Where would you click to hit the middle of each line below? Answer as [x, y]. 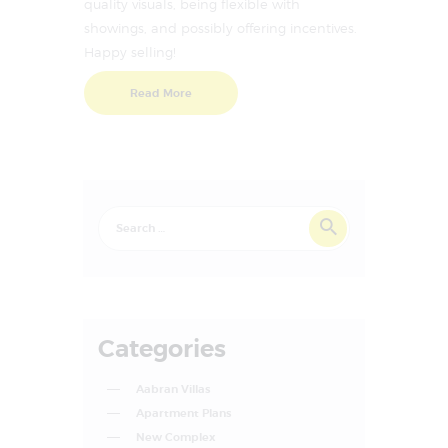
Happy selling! [130, 52]
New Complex [175, 436]
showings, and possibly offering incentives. [220, 28]
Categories [161, 348]
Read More [161, 92]
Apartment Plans [183, 412]
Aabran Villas [172, 388]
